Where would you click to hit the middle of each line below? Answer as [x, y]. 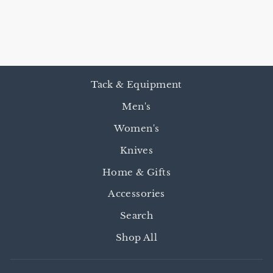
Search [136, 216]
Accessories [136, 194]
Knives [136, 150]
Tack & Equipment [136, 85]
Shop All [136, 238]
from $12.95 [58, 21]
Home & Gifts [136, 172]
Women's [136, 128]
